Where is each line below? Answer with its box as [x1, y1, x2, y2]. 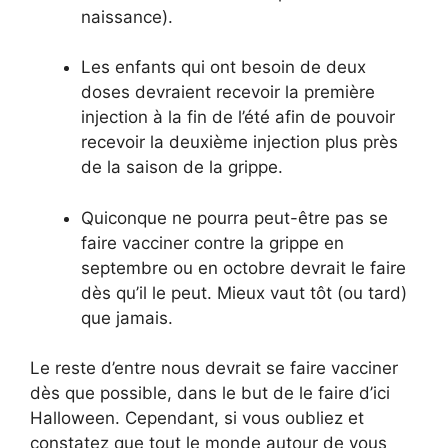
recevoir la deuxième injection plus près [81, 132, 398, 153]
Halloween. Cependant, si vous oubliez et [30, 408, 364, 429]
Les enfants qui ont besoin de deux [81, 57, 366, 78]
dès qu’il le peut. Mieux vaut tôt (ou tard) [81, 282, 407, 303]
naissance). [81, 6, 173, 27]
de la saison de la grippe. [81, 157, 283, 178]
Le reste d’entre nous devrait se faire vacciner [30, 358, 398, 379]
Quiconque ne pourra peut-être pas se [81, 207, 388, 228]
